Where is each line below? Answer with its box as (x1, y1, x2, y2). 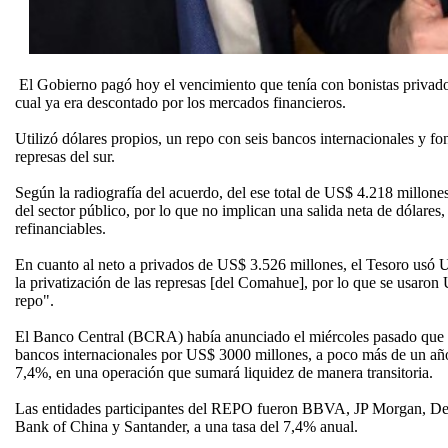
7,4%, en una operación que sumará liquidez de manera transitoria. (15, 364, 433, 381)
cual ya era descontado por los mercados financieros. (15, 94, 350, 111)
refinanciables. (15, 220, 110, 237)
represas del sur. (15, 148, 115, 165)
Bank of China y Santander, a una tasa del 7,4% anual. (15, 418, 358, 435)
